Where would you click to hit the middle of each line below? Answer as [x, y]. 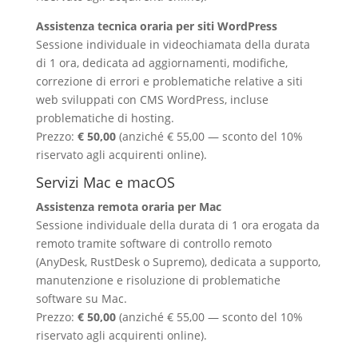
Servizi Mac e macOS [105, 183]
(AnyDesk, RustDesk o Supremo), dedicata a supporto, [178, 262]
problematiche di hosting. [105, 118]
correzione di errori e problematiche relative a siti [169, 82]
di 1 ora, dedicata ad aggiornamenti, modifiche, [161, 63]
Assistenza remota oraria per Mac [128, 207]
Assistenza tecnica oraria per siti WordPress [156, 26]
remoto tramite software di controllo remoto [153, 244]
